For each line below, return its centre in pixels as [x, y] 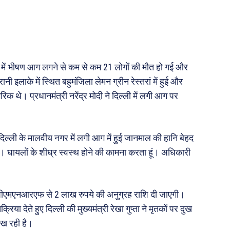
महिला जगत [158, 77]
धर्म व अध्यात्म [161, 30]
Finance [156, 61]
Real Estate [163, 46]
